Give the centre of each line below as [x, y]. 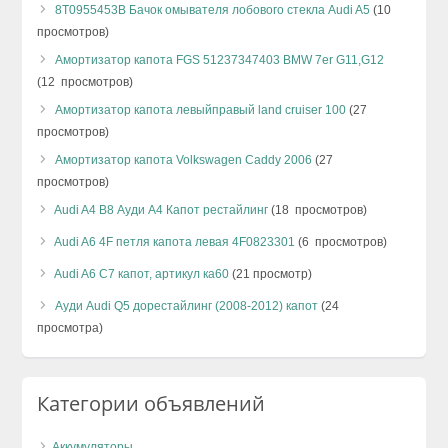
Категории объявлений [151, 403]
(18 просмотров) [318, 209]
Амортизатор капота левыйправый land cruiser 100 [201, 109]
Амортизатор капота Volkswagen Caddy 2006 [184, 159]
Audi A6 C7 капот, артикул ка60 [142, 273]
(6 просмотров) [341, 241]
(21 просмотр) [271, 273]
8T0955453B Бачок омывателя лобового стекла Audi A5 [213, 9]
